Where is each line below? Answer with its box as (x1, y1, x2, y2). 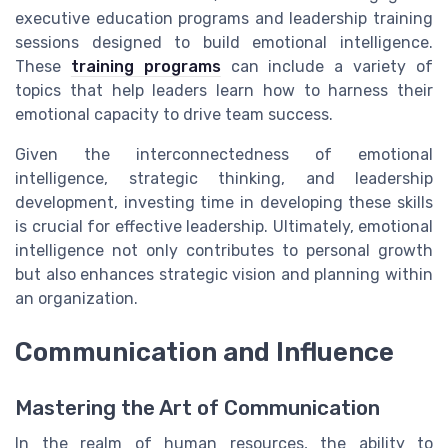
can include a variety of (220, 56, 434, 76)
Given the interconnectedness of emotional (15, 144, 433, 164)
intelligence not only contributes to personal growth (15, 240, 433, 260)
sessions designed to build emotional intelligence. (15, 32, 433, 52)
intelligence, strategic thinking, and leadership (15, 168, 433, 188)
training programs (70, 56, 221, 76)
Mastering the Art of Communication (15, 396, 380, 421)
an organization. (15, 288, 138, 308)
